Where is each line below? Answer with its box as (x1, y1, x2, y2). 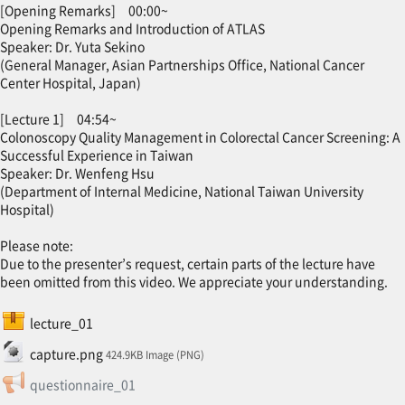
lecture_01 (29, 314, 93, 333)
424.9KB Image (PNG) (105, 346, 204, 362)
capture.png (29, 344, 103, 363)
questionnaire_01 (29, 374, 136, 393)
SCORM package (63, 309, 160, 328)
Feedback (134, 370, 193, 389)
